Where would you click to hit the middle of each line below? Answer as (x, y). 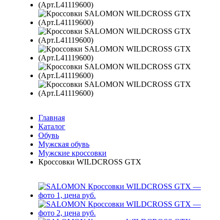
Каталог (52, 126)
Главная (52, 118)
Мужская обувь (64, 144)
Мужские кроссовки (72, 153)
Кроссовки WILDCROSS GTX (90, 162)
